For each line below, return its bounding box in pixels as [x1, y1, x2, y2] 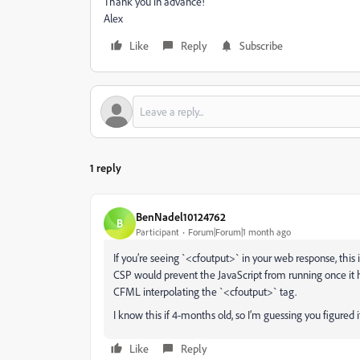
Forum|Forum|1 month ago [188, 225, 291, 238]
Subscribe [239, 39, 283, 52]
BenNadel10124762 [136, 209, 226, 223]
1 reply [90, 161, 121, 174]
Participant [136, 225, 179, 238]
